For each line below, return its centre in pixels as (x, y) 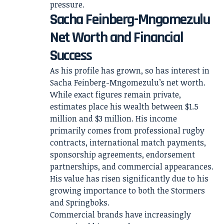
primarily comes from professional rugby (127, 130)
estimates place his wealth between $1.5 (124, 106)
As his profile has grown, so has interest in (130, 70)
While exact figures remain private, (115, 94)
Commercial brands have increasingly (120, 214)
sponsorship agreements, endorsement (122, 154)
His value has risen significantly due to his (129, 178)
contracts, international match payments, (128, 142)
